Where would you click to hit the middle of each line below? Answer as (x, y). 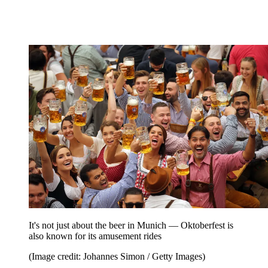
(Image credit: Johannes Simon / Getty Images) (117, 257)
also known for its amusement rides (95, 236)
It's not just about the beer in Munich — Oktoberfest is (131, 226)
